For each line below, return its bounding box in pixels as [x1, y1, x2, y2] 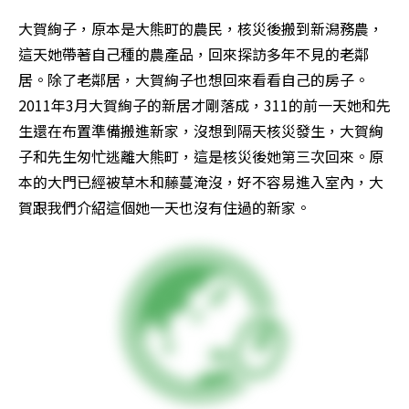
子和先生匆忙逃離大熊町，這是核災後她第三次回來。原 [18, 144, 383, 167]
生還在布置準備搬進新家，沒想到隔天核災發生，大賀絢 [18, 119, 383, 142]
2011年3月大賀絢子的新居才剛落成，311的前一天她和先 [18, 93, 391, 116]
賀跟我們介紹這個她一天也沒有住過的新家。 [18, 195, 310, 218]
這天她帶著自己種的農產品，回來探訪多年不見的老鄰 [18, 42, 369, 65]
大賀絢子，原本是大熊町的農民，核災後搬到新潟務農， [18, 16, 383, 39]
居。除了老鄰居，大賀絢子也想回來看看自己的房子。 [18, 68, 369, 90]
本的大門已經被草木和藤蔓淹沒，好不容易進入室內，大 [18, 170, 383, 193]
